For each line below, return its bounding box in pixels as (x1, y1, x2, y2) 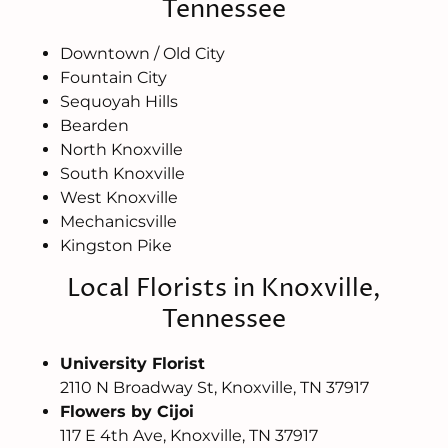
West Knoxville (60, 188, 178, 208)
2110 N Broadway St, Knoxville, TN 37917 (60, 378, 369, 398)
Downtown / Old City (60, 44, 225, 64)
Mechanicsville (60, 212, 177, 232)
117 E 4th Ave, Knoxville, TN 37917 (60, 426, 318, 446)
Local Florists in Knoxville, (67, 272, 381, 307)
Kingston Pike (60, 236, 172, 256)
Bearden (60, 116, 129, 136)
